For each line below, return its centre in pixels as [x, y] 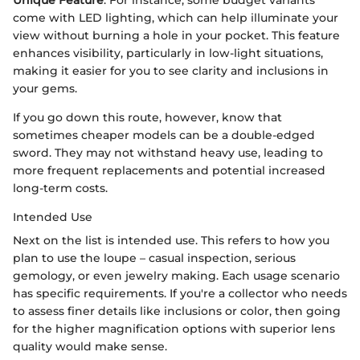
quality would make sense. [90, 346]
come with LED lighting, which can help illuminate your [176, 17]
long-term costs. [60, 188]
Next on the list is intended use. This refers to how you [171, 240]
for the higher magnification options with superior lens [174, 328]
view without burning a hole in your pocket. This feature [176, 35]
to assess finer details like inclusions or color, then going [177, 311]
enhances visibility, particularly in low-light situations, [168, 53]
